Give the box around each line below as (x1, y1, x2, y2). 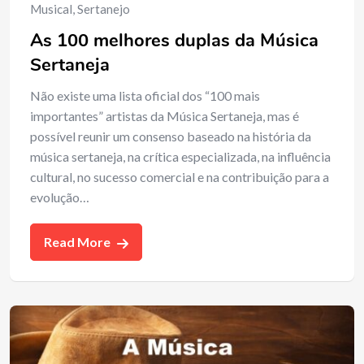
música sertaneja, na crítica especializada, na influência (30, 148, 331, 164)
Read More (44, 233, 113, 249)
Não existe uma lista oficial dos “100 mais (30, 87, 260, 103)
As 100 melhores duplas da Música (30, 28, 318, 53)
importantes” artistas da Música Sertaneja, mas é (30, 107, 299, 123)
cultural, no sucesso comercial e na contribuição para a (30, 168, 329, 184)
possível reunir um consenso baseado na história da (30, 128, 311, 144)
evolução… (30, 188, 89, 205)
